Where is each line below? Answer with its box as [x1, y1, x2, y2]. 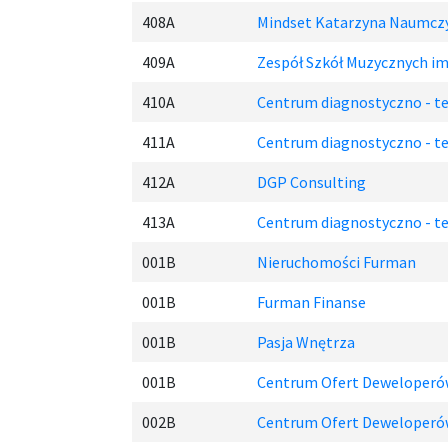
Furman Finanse [257, 292, 366, 312]
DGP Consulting [257, 172, 366, 192]
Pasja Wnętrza [257, 332, 355, 352]
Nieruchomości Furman [257, 252, 416, 272]
